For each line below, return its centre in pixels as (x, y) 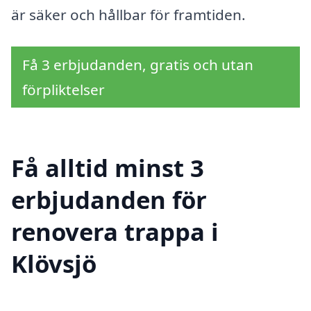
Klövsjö (54, 264)
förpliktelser (64, 89)
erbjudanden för (109, 200)
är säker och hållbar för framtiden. (128, 14)
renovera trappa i (115, 232)
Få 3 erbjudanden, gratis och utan (138, 64)
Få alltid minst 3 (108, 168)
